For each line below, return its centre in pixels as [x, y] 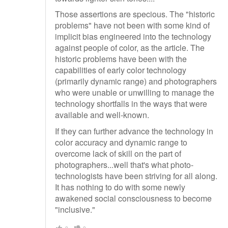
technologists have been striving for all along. [136, 176]
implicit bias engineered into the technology [133, 37]
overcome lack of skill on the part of [118, 153]
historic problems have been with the [121, 59]
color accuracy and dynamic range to [121, 142]
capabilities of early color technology [121, 70]
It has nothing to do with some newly [120, 187]
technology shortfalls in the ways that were [131, 104]
